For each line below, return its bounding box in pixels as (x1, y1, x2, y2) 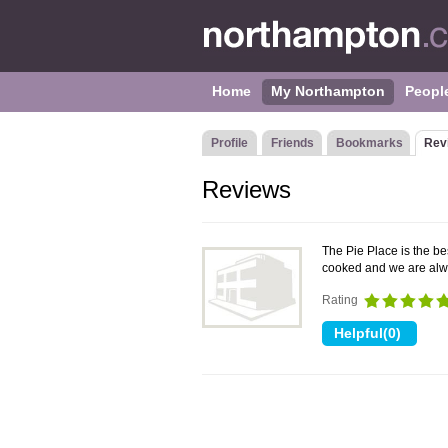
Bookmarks (336, 136, 403, 150)
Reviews (202, 176, 291, 203)
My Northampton (271, 83, 385, 99)
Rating (322, 293, 361, 307)
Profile (211, 136, 248, 150)
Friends (271, 136, 314, 150)
